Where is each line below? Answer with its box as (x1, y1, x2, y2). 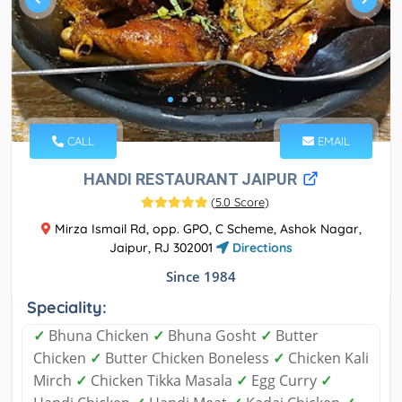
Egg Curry (248, 371, 320, 391)
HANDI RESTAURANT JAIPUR (83, 170, 301, 189)
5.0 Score (214, 195, 265, 210)
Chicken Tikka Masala (87, 371, 236, 391)
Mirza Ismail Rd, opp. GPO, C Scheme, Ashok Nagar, (50, 221, 362, 238)
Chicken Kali (284, 348, 369, 369)
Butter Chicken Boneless (101, 348, 273, 369)
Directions (229, 240, 293, 257)
